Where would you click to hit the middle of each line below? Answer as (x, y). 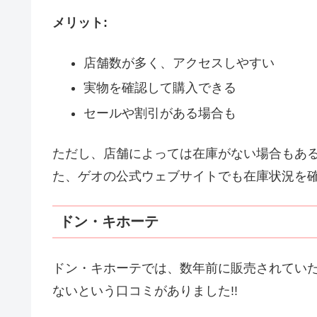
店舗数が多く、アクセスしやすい (179, 63)
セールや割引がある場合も (160, 113)
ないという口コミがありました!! (145, 290)
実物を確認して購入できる (160, 88)
